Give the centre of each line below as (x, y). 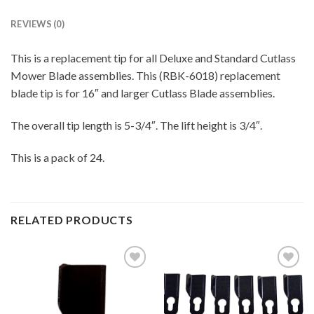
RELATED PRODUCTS (72, 219)
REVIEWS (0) (37, 24)
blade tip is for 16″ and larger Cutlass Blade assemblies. (143, 93)
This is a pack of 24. (57, 158)
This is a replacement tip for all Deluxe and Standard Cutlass (153, 58)
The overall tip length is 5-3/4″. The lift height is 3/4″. (136, 125)
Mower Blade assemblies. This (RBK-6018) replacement (145, 76)
